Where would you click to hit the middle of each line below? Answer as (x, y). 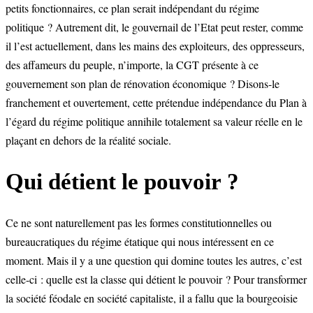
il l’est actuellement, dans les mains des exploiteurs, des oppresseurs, (155, 46)
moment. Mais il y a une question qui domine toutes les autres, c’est (154, 261)
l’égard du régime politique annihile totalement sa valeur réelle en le (154, 122)
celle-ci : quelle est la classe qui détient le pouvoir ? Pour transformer (156, 279)
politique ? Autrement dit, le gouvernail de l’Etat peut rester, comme (154, 27)
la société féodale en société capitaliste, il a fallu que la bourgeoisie (152, 298)
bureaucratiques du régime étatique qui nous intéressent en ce (140, 242)
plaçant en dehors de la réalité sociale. (88, 140)
